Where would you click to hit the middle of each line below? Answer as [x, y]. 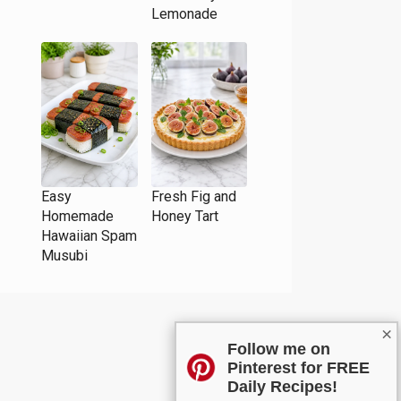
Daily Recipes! [283, 386]
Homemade [77, 216]
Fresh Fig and [193, 196]
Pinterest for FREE [299, 367]
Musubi [64, 255]
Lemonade [184, 14]
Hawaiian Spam [89, 235]
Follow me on [279, 349]
